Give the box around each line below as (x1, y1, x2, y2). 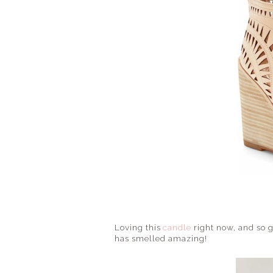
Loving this (115, 222, 166, 232)
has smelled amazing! (115, 233, 207, 243)
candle (163, 222, 191, 232)
